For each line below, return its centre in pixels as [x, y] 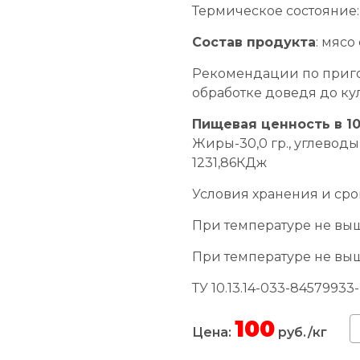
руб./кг [301, 332]
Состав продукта [254, 42]
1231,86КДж [229, 162]
